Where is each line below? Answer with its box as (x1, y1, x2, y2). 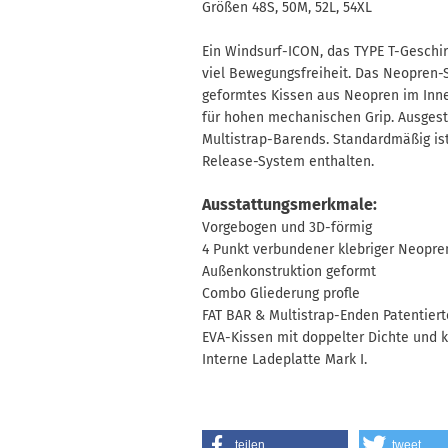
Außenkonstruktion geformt (202, 263, 376, 280)
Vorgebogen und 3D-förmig (202, 219, 372, 236)
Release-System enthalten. (202, 153, 374, 170)
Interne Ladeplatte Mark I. (202, 351, 367, 368)
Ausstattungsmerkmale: (202, 195, 377, 214)
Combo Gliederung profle (202, 285, 360, 302)
